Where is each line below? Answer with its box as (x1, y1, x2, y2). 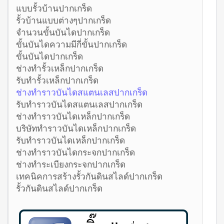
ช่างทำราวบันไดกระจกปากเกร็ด (16, 146, 135, 158)
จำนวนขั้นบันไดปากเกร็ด (16, 26, 110, 38)
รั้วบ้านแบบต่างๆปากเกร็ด (16, 14, 111, 26)
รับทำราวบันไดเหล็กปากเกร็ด (16, 134, 125, 146)
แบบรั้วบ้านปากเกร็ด (16, 2, 92, 14)
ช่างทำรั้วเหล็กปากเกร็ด (16, 62, 103, 74)
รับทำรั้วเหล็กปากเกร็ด (16, 74, 98, 86)
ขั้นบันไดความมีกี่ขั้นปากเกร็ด (16, 38, 127, 50)
